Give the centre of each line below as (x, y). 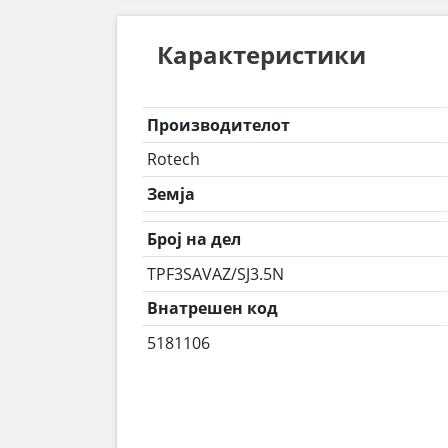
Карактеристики (261, 54)
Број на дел (193, 239)
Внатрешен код (212, 308)
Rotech (173, 159)
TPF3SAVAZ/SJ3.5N (215, 273)
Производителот (218, 124)
